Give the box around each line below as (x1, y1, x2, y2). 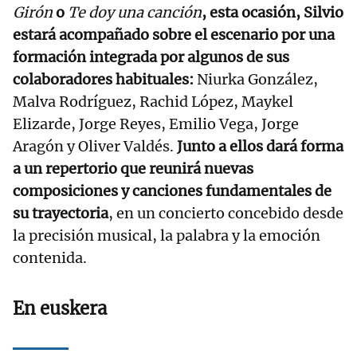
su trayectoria (13, 204, 108, 223)
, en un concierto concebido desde (108, 204, 343, 223)
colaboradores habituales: (13, 70, 197, 89)
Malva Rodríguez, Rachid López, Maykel (13, 92, 293, 112)
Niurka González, (197, 70, 318, 89)
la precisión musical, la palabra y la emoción (13, 226, 320, 245)
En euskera (13, 297, 107, 320)
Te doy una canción (68, 3, 202, 22)
